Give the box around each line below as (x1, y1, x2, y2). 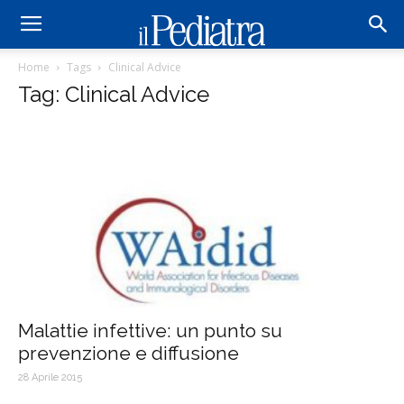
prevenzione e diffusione (18, 342, 239, 365)
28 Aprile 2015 (18, 372, 82, 384)
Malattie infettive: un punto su (18, 319, 282, 343)
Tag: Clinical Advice (18, 81, 209, 107)
